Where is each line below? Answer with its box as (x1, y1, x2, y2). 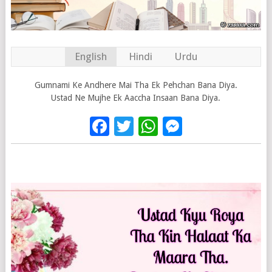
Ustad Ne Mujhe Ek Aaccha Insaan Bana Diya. (51, 93, 221, 103)
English (74, 50, 107, 63)
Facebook (109, 115, 194, 138)
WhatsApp (157, 115, 247, 138)
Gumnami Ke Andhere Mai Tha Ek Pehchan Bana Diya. (34, 80, 237, 90)
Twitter (133, 115, 197, 138)
